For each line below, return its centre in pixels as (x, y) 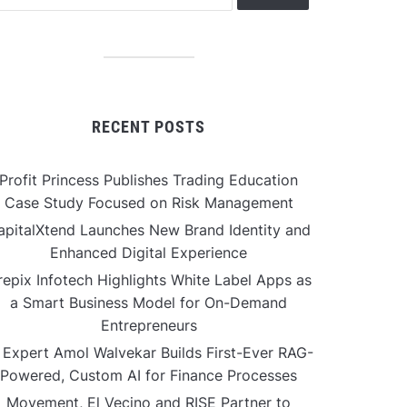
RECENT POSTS (149, 127)
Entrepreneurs (149, 325)
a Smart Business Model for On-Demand (149, 303)
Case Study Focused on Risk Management (149, 203)
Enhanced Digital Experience (149, 253)
